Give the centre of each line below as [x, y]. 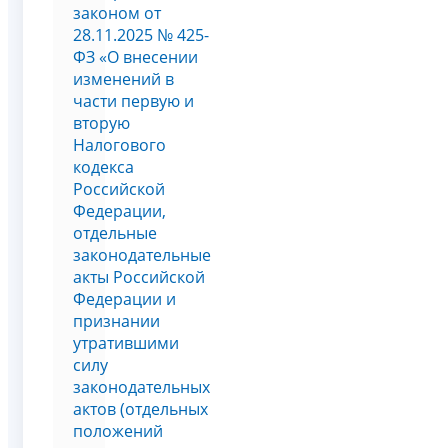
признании [116, 320]
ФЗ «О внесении [135, 56]
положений [118, 430]
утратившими [126, 342]
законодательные [142, 254]
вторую [101, 122]
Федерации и [124, 298]
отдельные [115, 232]
